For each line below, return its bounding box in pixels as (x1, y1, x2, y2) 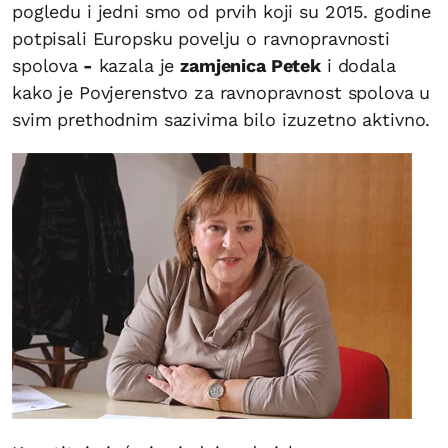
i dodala (320, 55, 396, 77)
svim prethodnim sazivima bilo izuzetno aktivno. (12, 109, 431, 131)
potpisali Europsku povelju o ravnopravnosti (12, 28, 390, 50)
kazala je (92, 55, 181, 77)
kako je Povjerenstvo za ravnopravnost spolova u (12, 82, 431, 104)
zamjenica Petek (180, 55, 321, 77)
